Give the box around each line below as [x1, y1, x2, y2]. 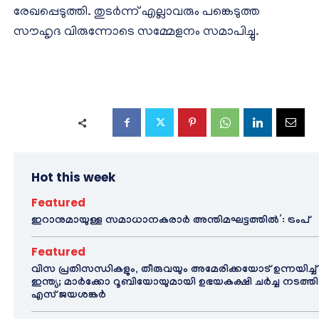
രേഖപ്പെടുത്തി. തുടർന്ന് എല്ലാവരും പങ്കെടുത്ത [14, 6, 260, 21]
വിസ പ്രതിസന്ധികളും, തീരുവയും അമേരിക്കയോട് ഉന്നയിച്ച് [31, 264, 317, 278]
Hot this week [31, 169, 115, 187]
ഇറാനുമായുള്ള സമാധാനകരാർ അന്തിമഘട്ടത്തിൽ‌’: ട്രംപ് [31, 215, 310, 229]
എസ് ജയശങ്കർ [31, 290, 106, 303]
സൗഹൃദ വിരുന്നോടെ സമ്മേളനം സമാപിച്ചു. [14, 26, 259, 41]
